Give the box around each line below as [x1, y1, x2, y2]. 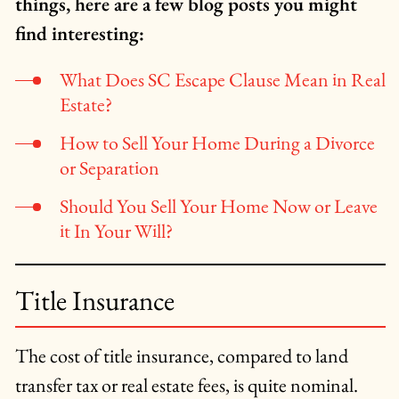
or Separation [59, 155, 159, 182]
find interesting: [14, 20, 144, 47]
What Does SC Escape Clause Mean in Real [59, 67, 386, 94]
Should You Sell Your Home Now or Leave [59, 193, 378, 220]
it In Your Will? [59, 218, 173, 245]
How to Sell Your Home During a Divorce [59, 130, 375, 157]
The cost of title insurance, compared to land [14, 343, 348, 370]
